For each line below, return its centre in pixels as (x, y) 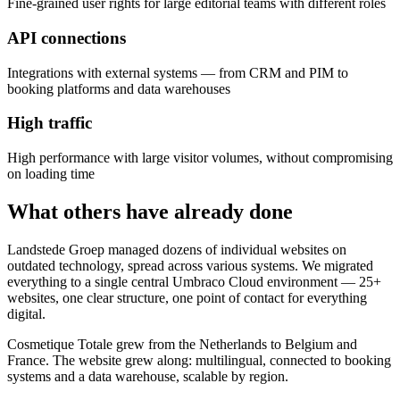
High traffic (50, 123)
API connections (67, 38)
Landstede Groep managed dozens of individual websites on (177, 250)
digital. (26, 314)
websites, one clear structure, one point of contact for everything (187, 298)
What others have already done (150, 212)
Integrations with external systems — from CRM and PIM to (178, 72)
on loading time (51, 174)
